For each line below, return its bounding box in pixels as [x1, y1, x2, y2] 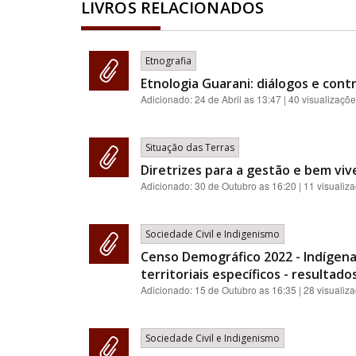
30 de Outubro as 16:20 [195, 179, 296, 192]
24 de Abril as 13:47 [195, 92, 281, 106]
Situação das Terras [145, 141, 234, 154]
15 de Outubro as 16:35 [195, 283, 296, 296]
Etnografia [145, 54, 192, 68]
